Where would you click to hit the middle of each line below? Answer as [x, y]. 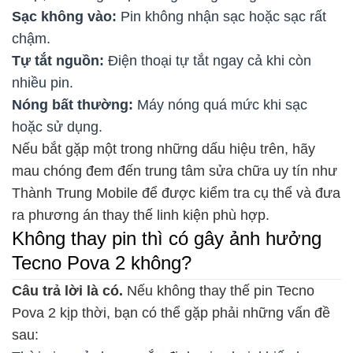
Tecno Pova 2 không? [102, 262]
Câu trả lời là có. [69, 290]
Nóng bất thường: [74, 104]
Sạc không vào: [64, 16]
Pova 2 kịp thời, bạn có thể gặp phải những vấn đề [171, 312]
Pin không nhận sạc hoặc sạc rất [221, 16]
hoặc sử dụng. [57, 126]
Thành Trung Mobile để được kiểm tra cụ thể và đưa [176, 193]
